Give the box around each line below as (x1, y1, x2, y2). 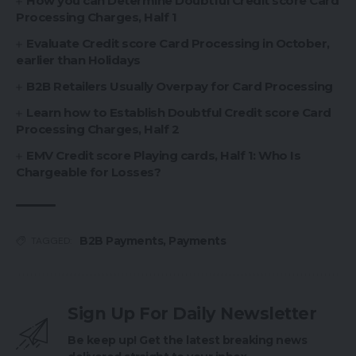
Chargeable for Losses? (16, 164, 161, 180)
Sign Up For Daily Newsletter (68, 303, 316, 323)
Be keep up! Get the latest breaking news (68, 332, 307, 347)
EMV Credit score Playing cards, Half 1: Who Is (26, 147, 301, 163)
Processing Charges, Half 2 (16, 121, 179, 137)
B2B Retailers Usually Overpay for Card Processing (26, 78, 333, 94)
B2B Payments (79, 233, 163, 248)
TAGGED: (31, 234, 72, 248)
